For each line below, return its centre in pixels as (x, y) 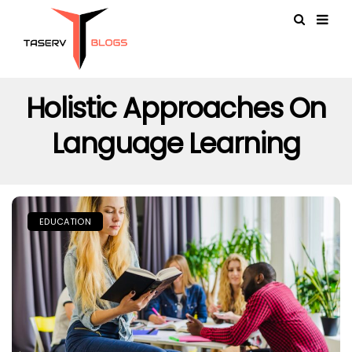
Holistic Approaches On (176, 108)
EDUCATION (65, 222)
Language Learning (176, 143)
